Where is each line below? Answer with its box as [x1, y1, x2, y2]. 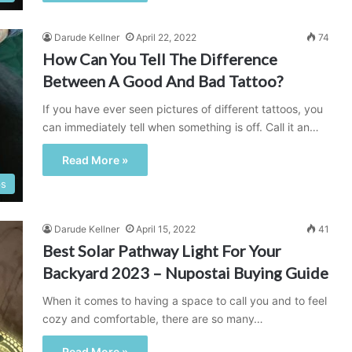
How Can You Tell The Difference [42, 49, 277, 68]
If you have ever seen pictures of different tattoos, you [42, 102, 323, 115]
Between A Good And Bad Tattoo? [42, 71, 283, 90]
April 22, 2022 [136, 31, 196, 43]
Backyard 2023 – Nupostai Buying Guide [42, 263, 328, 282]
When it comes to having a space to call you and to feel [42, 294, 327, 307]
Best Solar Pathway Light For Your [42, 241, 281, 260]
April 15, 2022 [136, 223, 196, 235]
